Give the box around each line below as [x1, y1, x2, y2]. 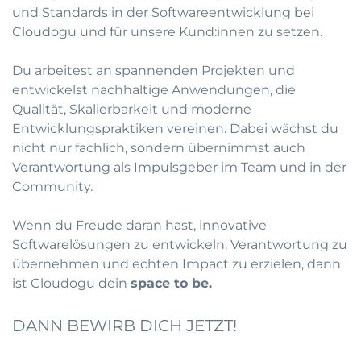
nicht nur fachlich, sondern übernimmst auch [12, 140, 305, 156]
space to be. [131, 276, 212, 291]
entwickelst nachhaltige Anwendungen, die [12, 82, 296, 98]
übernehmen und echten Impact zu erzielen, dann [12, 256, 341, 272]
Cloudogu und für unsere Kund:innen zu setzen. [12, 24, 322, 39]
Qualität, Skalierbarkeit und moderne [12, 102, 251, 117]
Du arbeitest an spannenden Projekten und [12, 63, 295, 78]
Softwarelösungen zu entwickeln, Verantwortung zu [12, 237, 347, 252]
